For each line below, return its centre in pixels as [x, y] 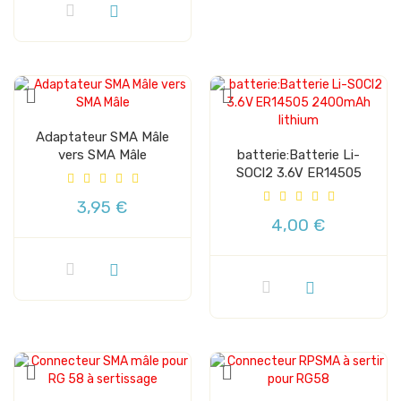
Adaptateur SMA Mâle [102, 137]
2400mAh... [299, 190]
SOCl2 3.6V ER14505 [299, 172]
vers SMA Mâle [102, 154]
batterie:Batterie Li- [299, 154]
